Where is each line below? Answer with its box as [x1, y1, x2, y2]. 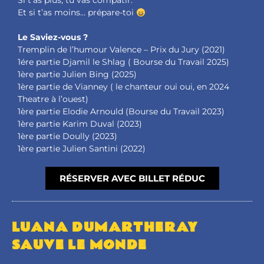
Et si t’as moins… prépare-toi [18, 7, 136, 18]
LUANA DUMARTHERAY [12, 217, 199, 238]
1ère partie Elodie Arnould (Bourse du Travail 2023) [18, 106, 225, 117]
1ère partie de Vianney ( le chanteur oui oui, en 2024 [18, 81, 229, 93]
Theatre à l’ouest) [18, 94, 88, 105]
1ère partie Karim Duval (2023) [18, 118, 142, 130]
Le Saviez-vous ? [18, 32, 88, 43]
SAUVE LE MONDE [12, 235, 147, 256]
